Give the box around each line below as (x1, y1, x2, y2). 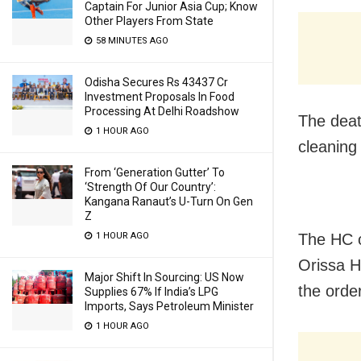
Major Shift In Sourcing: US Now (85, 271, 244, 284)
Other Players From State (85, 15, 214, 27)
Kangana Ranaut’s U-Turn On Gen (85, 195, 253, 208)
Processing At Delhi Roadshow (85, 105, 239, 118)
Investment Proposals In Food (85, 90, 234, 103)
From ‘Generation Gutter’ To (85, 166, 225, 179)
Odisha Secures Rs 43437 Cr (85, 76, 228, 89)
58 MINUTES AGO (93, 35, 168, 46)
